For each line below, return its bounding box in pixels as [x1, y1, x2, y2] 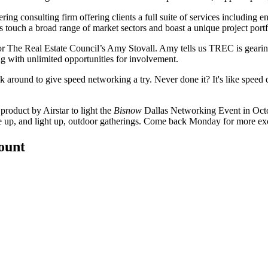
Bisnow [114, 105, 142, 115]
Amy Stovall [107, 43, 155, 53]
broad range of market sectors [35, 23, 147, 33]
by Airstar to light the [29, 105, 114, 115]
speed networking [64, 74, 131, 84]
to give [33, 74, 64, 84]
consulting [20, 12, 59, 22]
